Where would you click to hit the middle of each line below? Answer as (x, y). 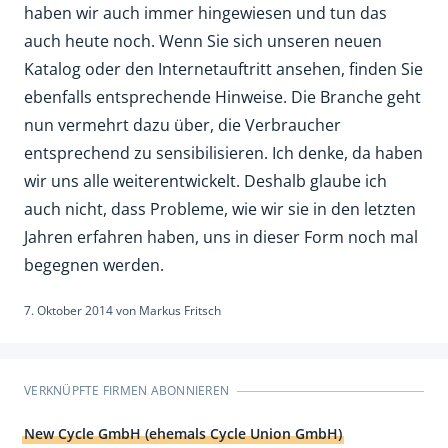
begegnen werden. (94, 265)
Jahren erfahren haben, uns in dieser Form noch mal (221, 237)
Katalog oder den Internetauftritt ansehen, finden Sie (223, 69)
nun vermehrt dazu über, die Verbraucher (182, 125)
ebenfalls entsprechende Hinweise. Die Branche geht (222, 97)
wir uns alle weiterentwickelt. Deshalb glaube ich (205, 181)
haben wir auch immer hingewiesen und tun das (205, 13)
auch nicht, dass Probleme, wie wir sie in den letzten (220, 209)
